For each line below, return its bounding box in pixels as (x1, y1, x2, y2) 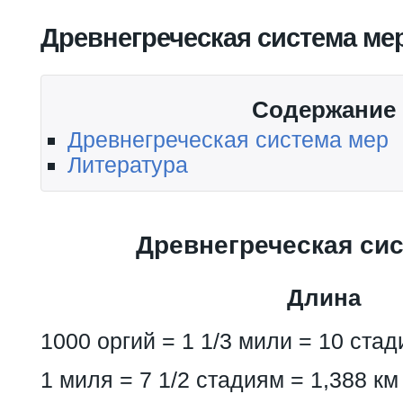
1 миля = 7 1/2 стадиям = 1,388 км (40, 366, 399, 392)
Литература (67, 151, 188, 177)
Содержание (252, 95, 396, 123)
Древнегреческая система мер (67, 126, 389, 152)
